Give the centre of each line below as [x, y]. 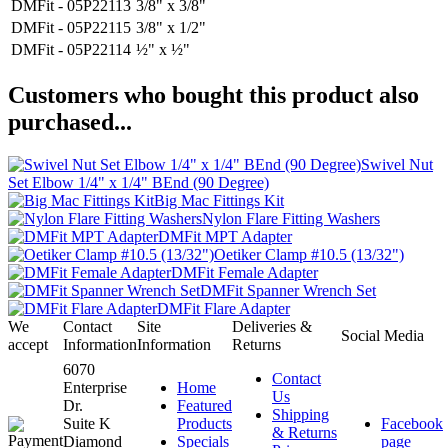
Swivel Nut [397, 165]
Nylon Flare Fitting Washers [291, 219]
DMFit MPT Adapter [225, 237]
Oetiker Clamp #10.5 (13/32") [309, 255]
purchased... [70, 122]
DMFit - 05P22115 [71, 28]
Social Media [382, 336]
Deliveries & [272, 327]
